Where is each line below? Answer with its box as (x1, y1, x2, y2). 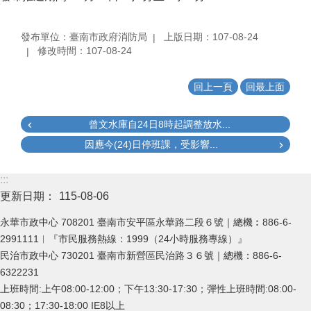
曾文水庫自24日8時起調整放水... (89, 119, 230, 130)
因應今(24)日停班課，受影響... (85, 139, 218, 150)
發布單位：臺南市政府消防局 (21, 31, 147, 43)
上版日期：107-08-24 (164, 31, 258, 43)
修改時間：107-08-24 (37, 45, 132, 56)
